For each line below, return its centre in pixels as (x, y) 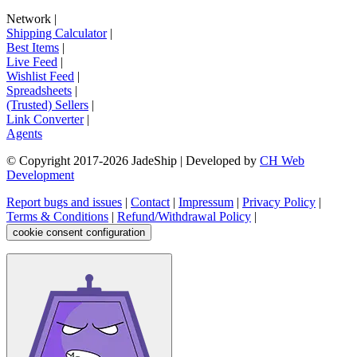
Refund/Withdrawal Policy (184, 217)
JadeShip (154, 161)
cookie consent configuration (79, 233)
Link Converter (45, 120)
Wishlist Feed (40, 76)
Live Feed (32, 62)
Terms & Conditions (57, 217)
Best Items (33, 48)
